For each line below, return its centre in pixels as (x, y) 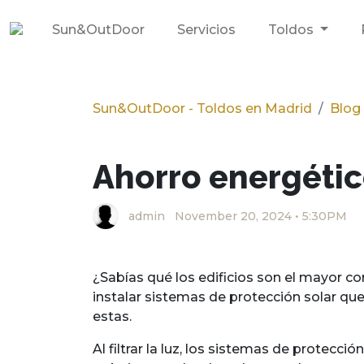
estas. (112, 316)
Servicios (206, 30)
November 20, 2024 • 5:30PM (261, 216)
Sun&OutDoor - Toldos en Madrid (202, 108)
